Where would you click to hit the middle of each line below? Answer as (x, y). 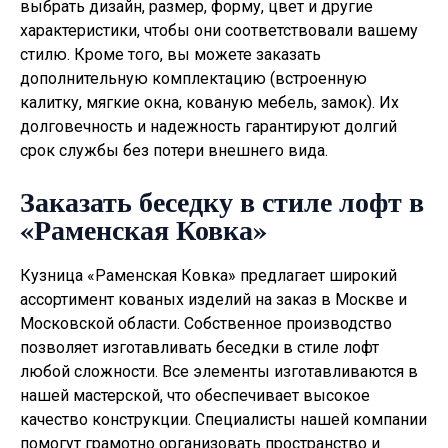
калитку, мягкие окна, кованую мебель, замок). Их (209, 102)
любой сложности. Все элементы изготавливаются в (219, 372)
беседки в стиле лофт (297, 348)
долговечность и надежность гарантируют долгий (208, 126)
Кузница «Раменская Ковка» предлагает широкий (208, 276)
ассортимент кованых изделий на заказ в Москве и (213, 300)
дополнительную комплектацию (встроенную (193, 78)
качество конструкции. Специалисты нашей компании (223, 420)
